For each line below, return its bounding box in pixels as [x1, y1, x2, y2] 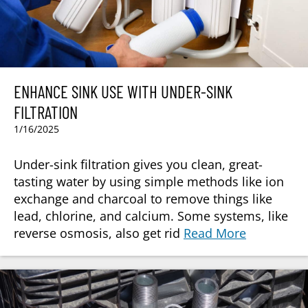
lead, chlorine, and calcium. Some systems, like [14, 207, 288, 224]
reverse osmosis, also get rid [14, 224, 184, 241]
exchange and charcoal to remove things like [14, 190, 272, 207]
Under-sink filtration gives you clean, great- [14, 155, 263, 173]
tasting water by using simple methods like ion [14, 173, 284, 190]
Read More [184, 224, 246, 241]
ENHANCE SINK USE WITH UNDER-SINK [14, 80, 232, 102]
